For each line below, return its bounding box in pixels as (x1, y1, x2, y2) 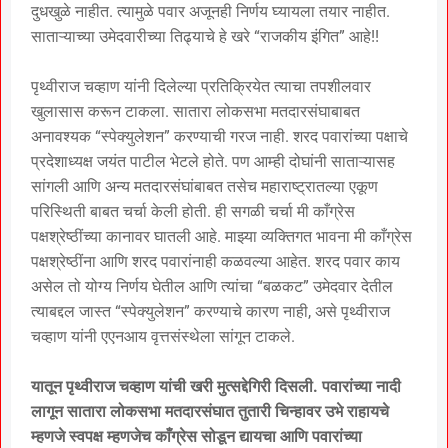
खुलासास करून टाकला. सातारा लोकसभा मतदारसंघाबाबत (31, 102, 360, 122)
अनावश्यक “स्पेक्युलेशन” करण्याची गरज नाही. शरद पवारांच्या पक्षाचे (31, 127, 408, 147)
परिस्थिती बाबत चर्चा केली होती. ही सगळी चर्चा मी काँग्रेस (31, 202, 355, 222)
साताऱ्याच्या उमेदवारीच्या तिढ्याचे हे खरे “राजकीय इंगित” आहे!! (31, 27, 379, 47)
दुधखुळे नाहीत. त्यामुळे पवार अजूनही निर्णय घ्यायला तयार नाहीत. (31, 2, 390, 22)
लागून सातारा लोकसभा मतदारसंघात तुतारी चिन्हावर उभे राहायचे (31, 402, 389, 422)
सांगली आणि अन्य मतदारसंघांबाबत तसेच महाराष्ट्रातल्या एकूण (31, 177, 378, 197)
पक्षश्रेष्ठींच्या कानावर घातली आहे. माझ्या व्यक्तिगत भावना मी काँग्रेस (31, 227, 412, 247)
